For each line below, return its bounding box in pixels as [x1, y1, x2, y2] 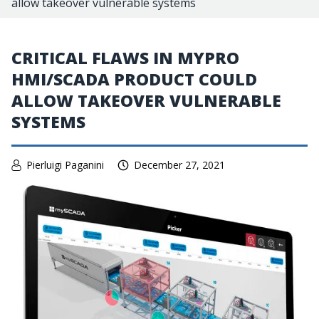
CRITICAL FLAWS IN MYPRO [11, 46, 239, 69]
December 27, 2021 [134, 158, 225, 172]
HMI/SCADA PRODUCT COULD [11, 68, 257, 90]
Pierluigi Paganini [26, 158, 104, 172]
